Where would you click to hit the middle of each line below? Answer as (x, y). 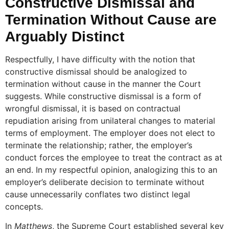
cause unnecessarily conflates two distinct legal (98, 194)
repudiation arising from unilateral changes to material (110, 120)
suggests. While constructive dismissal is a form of (103, 96)
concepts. (24, 206)
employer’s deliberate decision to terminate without (105, 182)
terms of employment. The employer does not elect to (110, 133)
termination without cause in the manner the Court (103, 84)
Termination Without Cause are (111, 19)
